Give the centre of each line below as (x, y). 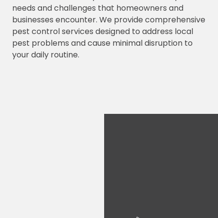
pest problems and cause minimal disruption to (102, 43)
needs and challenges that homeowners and (98, 8)
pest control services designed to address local (103, 31)
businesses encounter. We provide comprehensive (109, 20)
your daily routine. (46, 55)
